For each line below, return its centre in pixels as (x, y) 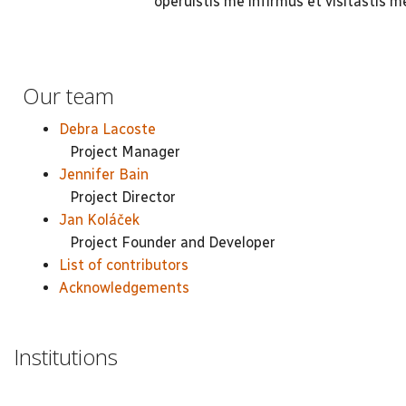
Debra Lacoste (107, 129)
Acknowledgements (124, 287)
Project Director (117, 197)
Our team (68, 96)
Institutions (66, 357)
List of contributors (124, 265)
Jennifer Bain (104, 174)
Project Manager (120, 151)
